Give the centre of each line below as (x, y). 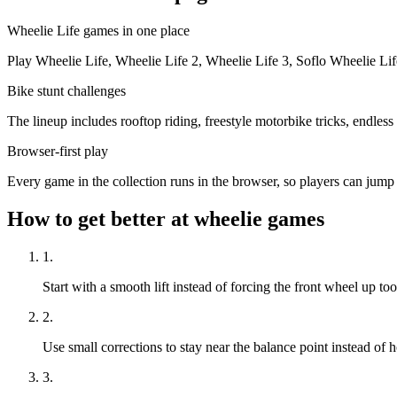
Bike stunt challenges (66, 91)
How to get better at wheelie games (166, 219)
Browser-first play (58, 152)
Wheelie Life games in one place (98, 31)
